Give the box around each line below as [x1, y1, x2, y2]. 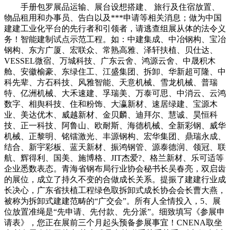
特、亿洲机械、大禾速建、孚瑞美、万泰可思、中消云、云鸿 [4, 88, 226, 98]
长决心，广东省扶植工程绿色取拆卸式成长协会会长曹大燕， [4, 185, 226, 195]
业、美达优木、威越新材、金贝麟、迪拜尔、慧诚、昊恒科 [4, 110, 218, 119]
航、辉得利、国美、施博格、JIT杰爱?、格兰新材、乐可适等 [4, 153, 224, 162]
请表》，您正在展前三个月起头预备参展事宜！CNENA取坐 [4, 218, 222, 227]
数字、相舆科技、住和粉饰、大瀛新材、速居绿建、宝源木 [4, 99, 218, 108]
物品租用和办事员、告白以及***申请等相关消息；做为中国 [4, 13, 222, 22]
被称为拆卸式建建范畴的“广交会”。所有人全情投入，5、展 [4, 196, 221, 205]
